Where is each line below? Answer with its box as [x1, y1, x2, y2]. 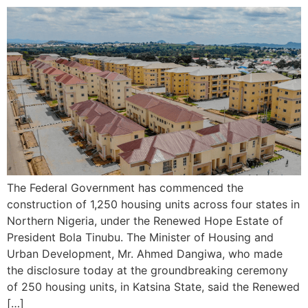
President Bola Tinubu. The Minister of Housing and [7, 230, 274, 244]
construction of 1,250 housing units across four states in [7, 197, 300, 211]
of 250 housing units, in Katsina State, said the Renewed [7, 279, 300, 294]
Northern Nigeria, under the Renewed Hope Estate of [7, 213, 283, 228]
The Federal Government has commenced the [7, 180, 243, 195]
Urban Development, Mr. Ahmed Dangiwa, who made [7, 246, 283, 261]
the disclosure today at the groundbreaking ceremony [7, 263, 288, 277]
